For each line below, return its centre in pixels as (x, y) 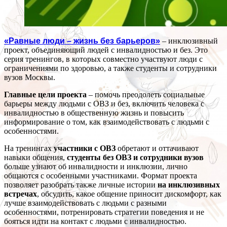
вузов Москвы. (30, 78)
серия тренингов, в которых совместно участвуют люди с (103, 59)
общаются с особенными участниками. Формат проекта (101, 176)
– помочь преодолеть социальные (146, 95)
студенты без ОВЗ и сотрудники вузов (135, 158)
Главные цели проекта (45, 95)
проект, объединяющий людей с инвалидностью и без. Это (106, 50)
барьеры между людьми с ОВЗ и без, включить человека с (104, 104)
